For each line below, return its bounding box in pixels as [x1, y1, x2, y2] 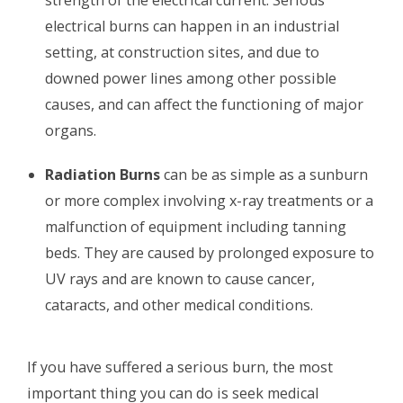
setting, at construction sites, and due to [45, 41, 319, 62]
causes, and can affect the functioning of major [45, 94, 363, 114]
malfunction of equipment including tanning [45, 216, 346, 237]
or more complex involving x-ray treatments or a [45, 190, 373, 210]
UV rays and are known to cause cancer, [45, 268, 315, 289]
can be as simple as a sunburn [160, 164, 368, 184]
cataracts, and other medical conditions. [45, 294, 313, 315]
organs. [45, 120, 96, 140]
